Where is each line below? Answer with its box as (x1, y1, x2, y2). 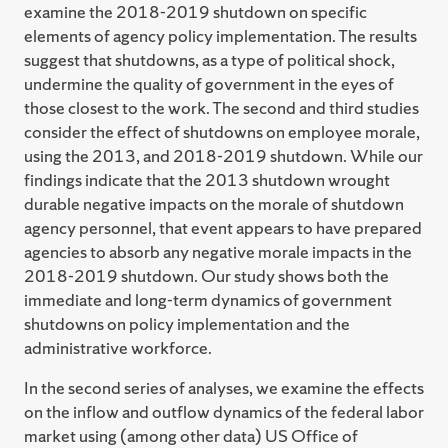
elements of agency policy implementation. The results (24, 23, 417, 47)
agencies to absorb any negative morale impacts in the (24, 239, 412, 263)
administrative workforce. (24, 335, 212, 359)
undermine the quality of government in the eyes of (24, 71, 394, 95)
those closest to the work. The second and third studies (24, 95, 419, 119)
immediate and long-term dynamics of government (24, 287, 392, 311)
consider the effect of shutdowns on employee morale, (24, 119, 420, 143)
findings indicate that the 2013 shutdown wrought (24, 167, 390, 191)
